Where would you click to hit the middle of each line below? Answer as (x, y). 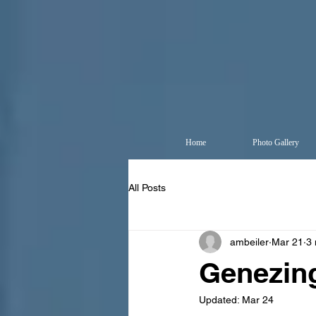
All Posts (147, 187)
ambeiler (249, 242)
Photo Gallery (275, 142)
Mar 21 (287, 242)
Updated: (220, 300)
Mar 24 (258, 300)
